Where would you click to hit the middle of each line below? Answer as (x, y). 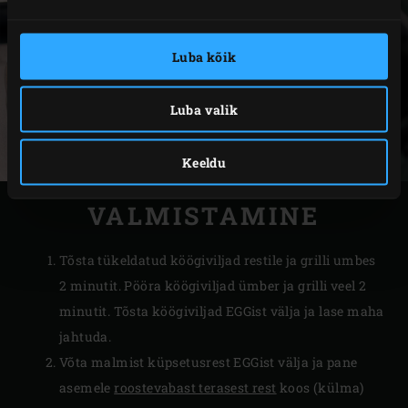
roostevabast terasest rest (195, 388)
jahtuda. (86, 337)
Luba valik (204, 109)
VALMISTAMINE (204, 215)
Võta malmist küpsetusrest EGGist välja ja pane (209, 362)
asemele (87, 388)
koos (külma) (320, 388)
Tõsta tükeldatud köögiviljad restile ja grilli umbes (218, 260)
